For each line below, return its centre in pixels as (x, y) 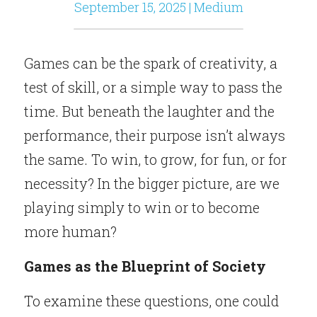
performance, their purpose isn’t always (155, 135)
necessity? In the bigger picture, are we (152, 183)
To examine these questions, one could (151, 301)
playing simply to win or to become (142, 207)
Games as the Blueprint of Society (145, 266)
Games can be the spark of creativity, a (151, 63)
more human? (70, 231)
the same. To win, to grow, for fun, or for (155, 159)
